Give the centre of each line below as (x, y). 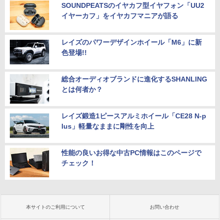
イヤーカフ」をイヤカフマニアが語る (120, 15)
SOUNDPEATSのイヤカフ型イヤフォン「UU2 (133, 5)
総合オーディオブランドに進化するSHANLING (134, 79)
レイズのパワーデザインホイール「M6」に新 (132, 42)
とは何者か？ (82, 89)
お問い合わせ (165, 207)
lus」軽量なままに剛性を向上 (108, 126)
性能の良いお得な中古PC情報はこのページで (131, 152)
